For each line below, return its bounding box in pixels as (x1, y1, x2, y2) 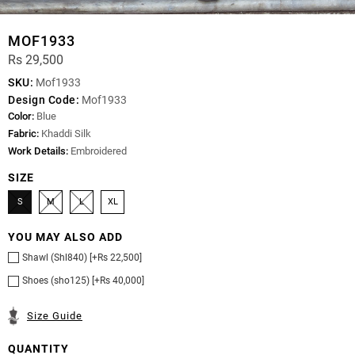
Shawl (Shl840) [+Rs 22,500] (22, 251, 142, 263)
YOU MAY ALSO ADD (8, 231, 123, 244)
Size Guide (27, 310, 82, 323)
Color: (8, 110, 34, 123)
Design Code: (8, 94, 79, 107)
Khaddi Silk (39, 128, 91, 140)
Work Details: (8, 145, 68, 158)
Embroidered (68, 145, 127, 158)
